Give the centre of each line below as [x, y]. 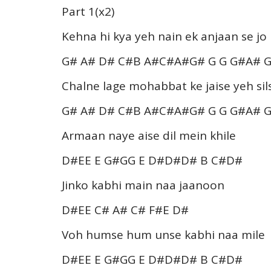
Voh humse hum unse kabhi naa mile [163, 234]
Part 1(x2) [88, 11]
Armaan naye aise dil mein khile [149, 135]
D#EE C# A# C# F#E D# [125, 210]
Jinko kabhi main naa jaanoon [143, 185]
